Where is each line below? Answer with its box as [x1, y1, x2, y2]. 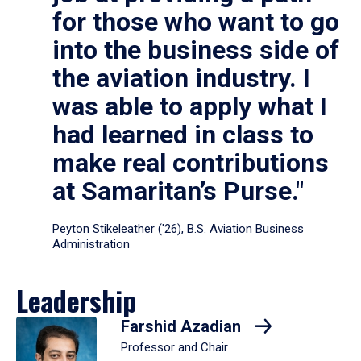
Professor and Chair [121, 340, 228, 355]
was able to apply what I [52, 91, 327, 122]
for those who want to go [52, 6, 339, 37]
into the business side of [52, 35, 339, 65]
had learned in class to [52, 119, 313, 150]
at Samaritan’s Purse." [52, 176, 304, 206]
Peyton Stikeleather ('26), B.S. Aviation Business [52, 222, 304, 236]
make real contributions [52, 147, 329, 178]
